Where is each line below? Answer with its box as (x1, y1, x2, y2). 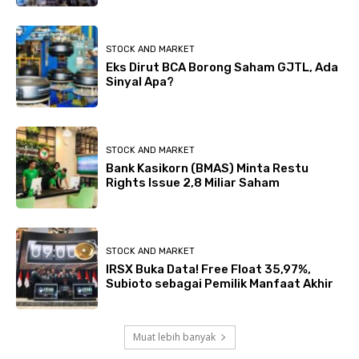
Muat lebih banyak (132, 330, 216, 345)
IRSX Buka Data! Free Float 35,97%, (106, 261, 311, 276)
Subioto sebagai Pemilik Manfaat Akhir (106, 276, 333, 291)
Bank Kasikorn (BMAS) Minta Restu (106, 160, 309, 175)
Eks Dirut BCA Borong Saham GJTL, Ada (106, 59, 338, 75)
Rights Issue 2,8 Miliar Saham (106, 175, 280, 190)
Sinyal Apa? (106, 74, 174, 89)
